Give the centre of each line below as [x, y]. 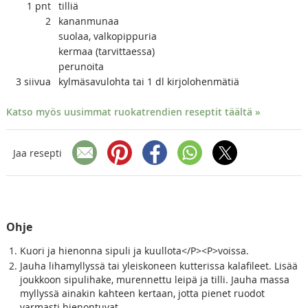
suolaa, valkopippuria [107, 36]
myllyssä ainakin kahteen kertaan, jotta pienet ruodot [142, 294]
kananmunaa [88, 21]
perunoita [81, 67]
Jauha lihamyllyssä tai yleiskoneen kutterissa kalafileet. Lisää [158, 266]
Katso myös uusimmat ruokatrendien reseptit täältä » [133, 112]
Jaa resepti [37, 153]
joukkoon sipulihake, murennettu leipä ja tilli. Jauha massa [154, 280]
